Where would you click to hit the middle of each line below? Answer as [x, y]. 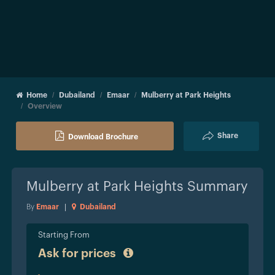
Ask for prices [78, 254]
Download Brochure [103, 137]
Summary [216, 186]
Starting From [64, 234]
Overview [45, 106]
